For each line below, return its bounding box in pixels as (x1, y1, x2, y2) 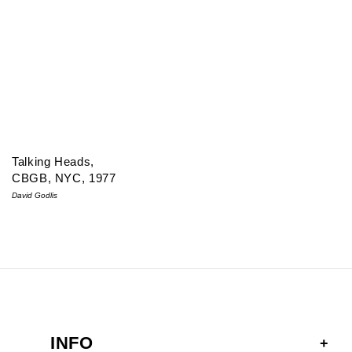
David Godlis (12, 190, 57, 200)
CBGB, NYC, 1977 (12, 170, 116, 185)
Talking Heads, (12, 154, 94, 168)
